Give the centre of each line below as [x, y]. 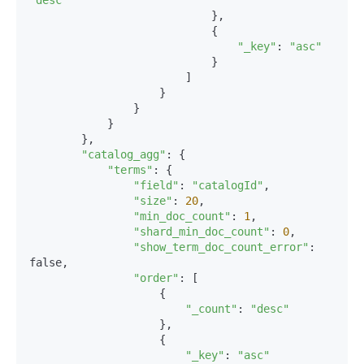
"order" [156, 278]
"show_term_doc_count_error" [221, 247]
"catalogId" [227, 185]
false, [49, 262]
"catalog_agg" [123, 154]
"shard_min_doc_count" [201, 232]
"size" [153, 201]
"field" [156, 185]
